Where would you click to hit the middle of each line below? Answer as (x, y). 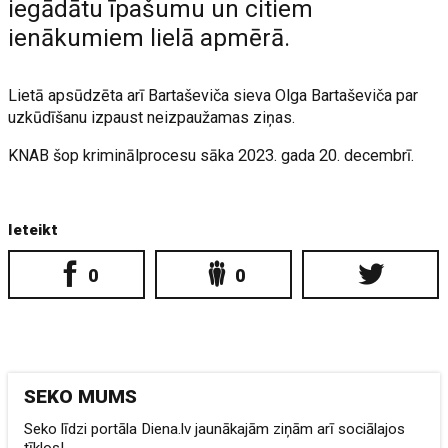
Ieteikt (33, 230)
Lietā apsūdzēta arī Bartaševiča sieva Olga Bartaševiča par (213, 95)
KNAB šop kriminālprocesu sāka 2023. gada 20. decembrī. (211, 155)
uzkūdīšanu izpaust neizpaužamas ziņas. (152, 117)
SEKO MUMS (81, 396)
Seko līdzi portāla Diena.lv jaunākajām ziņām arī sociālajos (215, 429)
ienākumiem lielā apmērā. (149, 38)
